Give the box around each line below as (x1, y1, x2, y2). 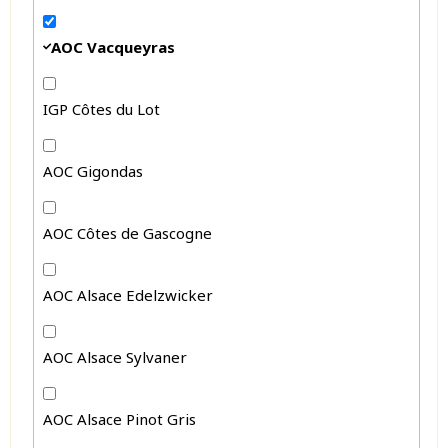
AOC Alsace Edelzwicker (43, 284, 214, 305)
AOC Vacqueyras (51, 36, 176, 57)
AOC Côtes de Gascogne (43, 222, 213, 243)
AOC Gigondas (43, 160, 144, 181)
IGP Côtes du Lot (43, 98, 161, 119)
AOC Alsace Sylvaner (43, 346, 188, 367)
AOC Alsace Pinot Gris (43, 408, 197, 429)
